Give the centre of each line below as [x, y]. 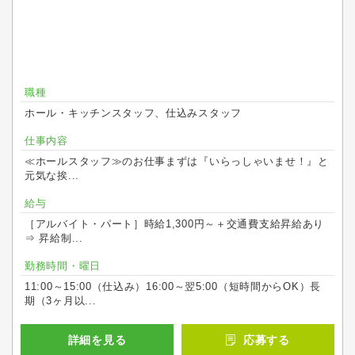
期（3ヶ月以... [61, 301]
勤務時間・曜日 [63, 266]
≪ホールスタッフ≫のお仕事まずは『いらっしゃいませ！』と [177, 161]
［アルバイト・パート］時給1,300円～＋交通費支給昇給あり [174, 224]
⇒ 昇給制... [54, 238]
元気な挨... [52, 176]
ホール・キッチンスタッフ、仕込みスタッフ [133, 113]
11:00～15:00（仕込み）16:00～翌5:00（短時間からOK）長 [173, 286]
